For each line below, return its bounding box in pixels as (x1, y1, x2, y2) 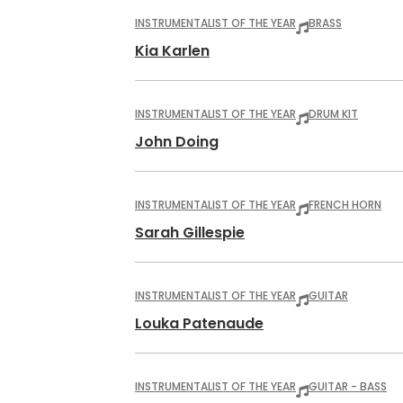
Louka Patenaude (135, 313, 264, 334)
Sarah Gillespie (135, 222, 245, 243)
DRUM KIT (309, 106, 358, 121)
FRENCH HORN (309, 197, 381, 212)
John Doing (135, 131, 219, 152)
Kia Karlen (135, 40, 210, 61)
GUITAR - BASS (309, 379, 387, 394)
